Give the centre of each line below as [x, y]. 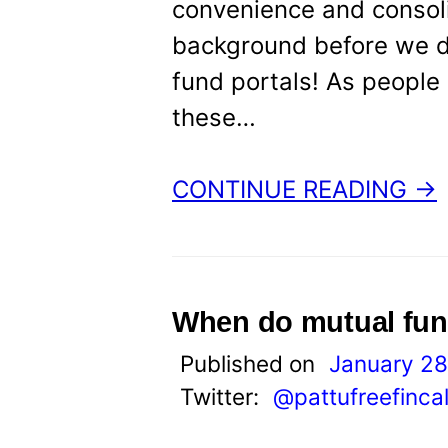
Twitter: [222, 396]
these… [214, 117]
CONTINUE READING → [304, 189]
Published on [250, 363]
